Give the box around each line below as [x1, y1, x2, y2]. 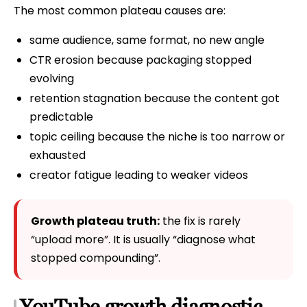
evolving [29, 71, 74, 87]
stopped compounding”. [31, 249, 160, 266]
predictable [29, 108, 93, 125]
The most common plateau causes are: [14, 3, 225, 19]
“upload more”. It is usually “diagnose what [31, 231, 256, 247]
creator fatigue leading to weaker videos [29, 167, 248, 183]
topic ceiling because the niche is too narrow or [29, 128, 285, 145]
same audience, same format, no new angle [29, 32, 265, 49]
